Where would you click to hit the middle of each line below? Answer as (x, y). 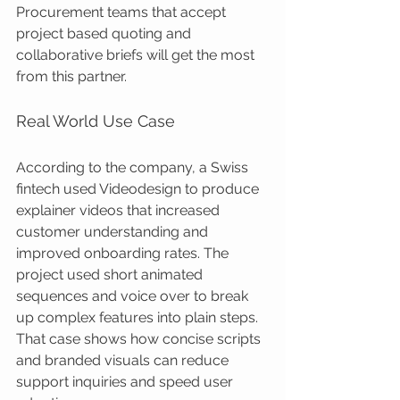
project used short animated (111, 275)
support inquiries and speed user (126, 382)
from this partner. (71, 76)
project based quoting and (105, 33)
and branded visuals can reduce (124, 360)
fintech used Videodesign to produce (139, 189)
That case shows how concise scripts (140, 339)
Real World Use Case (96, 121)
